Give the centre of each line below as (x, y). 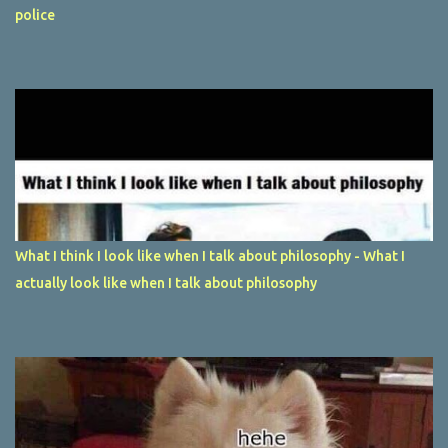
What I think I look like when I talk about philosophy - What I (210, 256)
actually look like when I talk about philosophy (166, 283)
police (35, 15)
